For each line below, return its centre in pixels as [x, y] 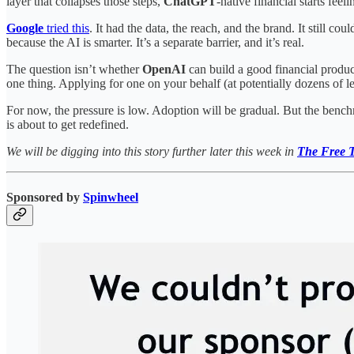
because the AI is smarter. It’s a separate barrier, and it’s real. [155, 43]
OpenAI [164, 70]
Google [25, 28]
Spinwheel [111, 197]
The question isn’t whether [74, 70]
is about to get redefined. [68, 125]
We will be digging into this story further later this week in [152, 152]
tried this [66, 28]
